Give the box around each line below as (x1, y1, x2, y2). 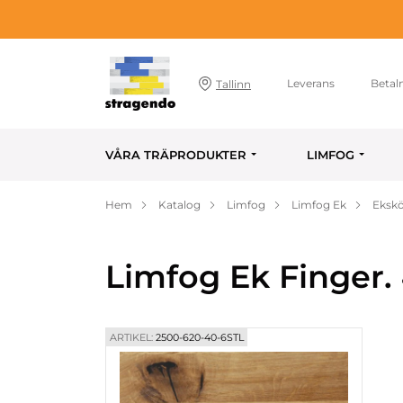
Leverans (287, 76, 336, 90)
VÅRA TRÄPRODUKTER (105, 148, 246, 162)
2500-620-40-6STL (153, 331, 244, 344)
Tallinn (216, 76, 252, 91)
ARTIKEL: (110, 331, 153, 344)
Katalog (158, 198, 201, 211)
